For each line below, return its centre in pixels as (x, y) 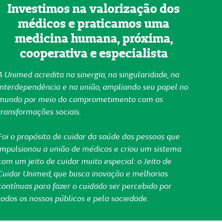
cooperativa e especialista (94, 53)
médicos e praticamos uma (94, 24)
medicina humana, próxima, (94, 38)
